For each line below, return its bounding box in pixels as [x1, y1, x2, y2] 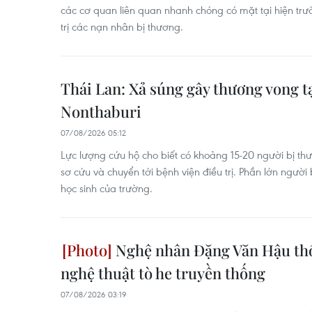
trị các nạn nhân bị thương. [61, 19, 183, 33]
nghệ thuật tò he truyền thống [61, 263, 265, 283]
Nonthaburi [61, 101, 141, 122]
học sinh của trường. [61, 181, 153, 195]
